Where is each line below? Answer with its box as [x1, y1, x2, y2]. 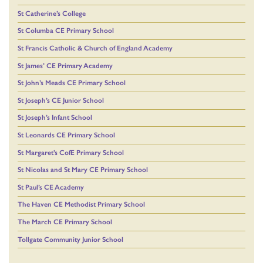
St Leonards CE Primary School [18, 130, 115, 139]
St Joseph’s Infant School [18, 113, 92, 122]
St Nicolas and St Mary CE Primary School [18, 166, 148, 174]
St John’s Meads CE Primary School [18, 79, 126, 87]
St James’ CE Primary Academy [18, 61, 113, 70]
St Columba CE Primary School [18, 26, 114, 35]
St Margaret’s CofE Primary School [18, 148, 124, 157]
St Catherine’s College [18, 9, 86, 18]
